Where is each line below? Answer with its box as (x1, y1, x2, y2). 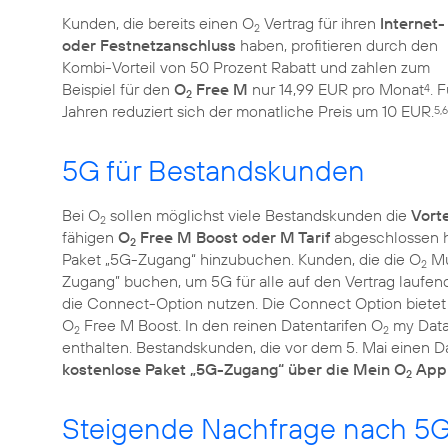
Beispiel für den (62, 78, 174, 99)
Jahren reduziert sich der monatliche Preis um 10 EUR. (62, 100, 434, 121)
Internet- (380, 12, 445, 33)
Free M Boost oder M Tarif (136, 226, 330, 247)
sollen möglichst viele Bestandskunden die (106, 204, 411, 225)
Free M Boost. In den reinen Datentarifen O (80, 314, 383, 335)
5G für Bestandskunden (62, 151, 365, 189)
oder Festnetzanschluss (62, 34, 236, 55)
